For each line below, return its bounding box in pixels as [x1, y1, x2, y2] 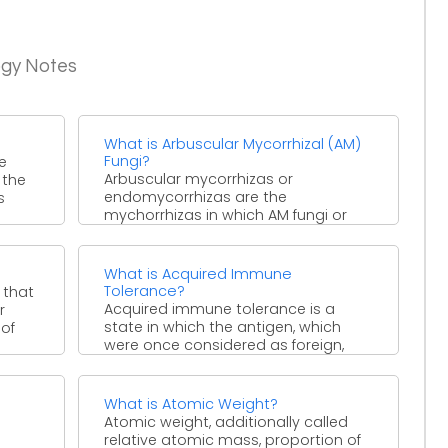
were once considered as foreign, [104, 334, 345, 355]
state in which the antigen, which [104, 316, 342, 337]
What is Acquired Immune [104, 263, 293, 284]
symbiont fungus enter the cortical [104, 222, 356, 243]
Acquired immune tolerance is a [104, 298, 336, 319]
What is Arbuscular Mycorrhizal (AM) [104, 133, 362, 154]
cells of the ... [104, 240, 193, 261]
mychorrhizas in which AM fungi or [104, 204, 348, 225]
